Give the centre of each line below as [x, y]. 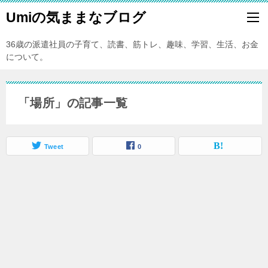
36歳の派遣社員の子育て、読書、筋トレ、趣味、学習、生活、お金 [132, 44]
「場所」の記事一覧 [73, 103]
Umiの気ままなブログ [76, 17]
